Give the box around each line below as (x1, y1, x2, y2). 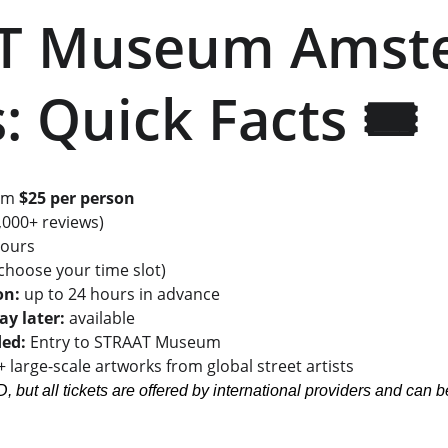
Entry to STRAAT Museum (25, 331, 221, 353)
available (64, 307, 135, 329)
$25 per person (18, 187, 135, 209)
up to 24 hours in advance (19, 283, 220, 305)
